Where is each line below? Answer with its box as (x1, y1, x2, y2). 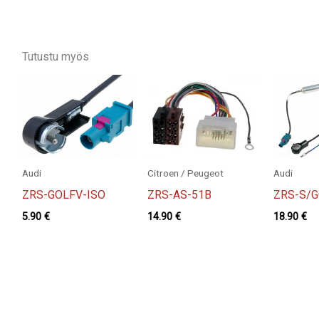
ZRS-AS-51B (147, 187, 212, 202)
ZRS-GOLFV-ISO (21, 187, 105, 202)
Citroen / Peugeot (147, 167, 224, 179)
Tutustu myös (21, 49, 89, 63)
